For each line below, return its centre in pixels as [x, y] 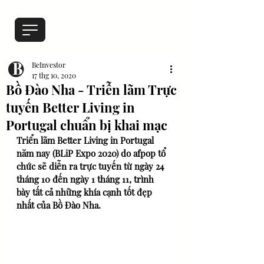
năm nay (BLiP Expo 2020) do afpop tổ [92, 153]
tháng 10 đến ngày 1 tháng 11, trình [86, 179]
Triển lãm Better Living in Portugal [86, 140]
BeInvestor [49, 65]
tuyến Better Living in [70, 107]
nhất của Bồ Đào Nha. [60, 205]
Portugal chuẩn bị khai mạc [87, 125]
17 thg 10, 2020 [54, 75]
